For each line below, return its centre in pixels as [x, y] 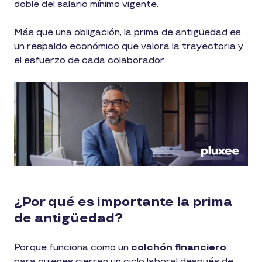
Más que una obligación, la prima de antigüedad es [127, 32]
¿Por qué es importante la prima [123, 202]
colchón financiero [179, 247]
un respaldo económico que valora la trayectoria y [129, 46]
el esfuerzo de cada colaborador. [90, 61]
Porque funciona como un [73, 247]
